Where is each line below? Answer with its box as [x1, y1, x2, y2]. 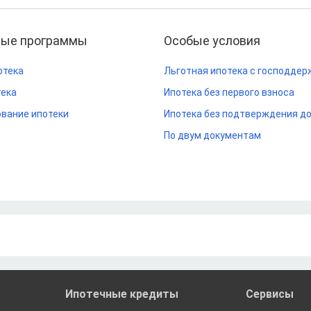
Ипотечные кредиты [65, 287, 178, 301]
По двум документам [164, 130, 261, 141]
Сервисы [246, 287, 294, 301]
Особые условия [164, 33, 260, 48]
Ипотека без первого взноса [164, 87, 294, 98]
